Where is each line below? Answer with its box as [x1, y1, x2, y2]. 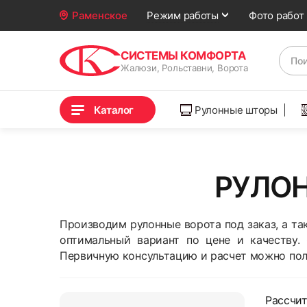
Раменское [72, 9, 127, 22]
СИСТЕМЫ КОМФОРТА [121, 48, 246, 62]
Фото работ [249, 8, 304, 22]
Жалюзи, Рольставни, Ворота [121, 62, 248, 73]
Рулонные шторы [194, 103, 278, 116]
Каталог [94, 103, 134, 116]
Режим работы [147, 9, 219, 22]
